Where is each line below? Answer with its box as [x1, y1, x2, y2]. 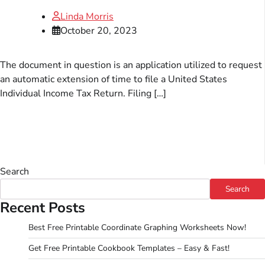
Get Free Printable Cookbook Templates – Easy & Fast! [28, 242, 230, 254]
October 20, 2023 [60, 24, 137, 37]
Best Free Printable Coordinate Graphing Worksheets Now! [28, 221, 246, 233]
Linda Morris [60, 9, 114, 23]
